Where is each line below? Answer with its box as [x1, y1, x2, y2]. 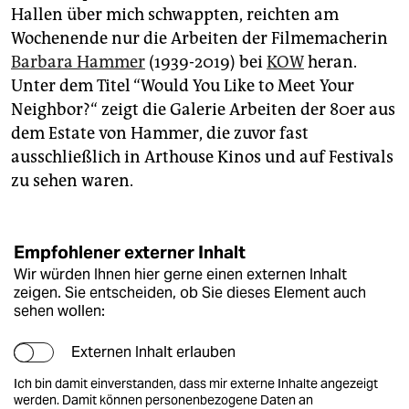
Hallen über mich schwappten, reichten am [11, 4, 339, 25]
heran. [304, 51, 357, 72]
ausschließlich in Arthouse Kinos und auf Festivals [11, 146, 393, 167]
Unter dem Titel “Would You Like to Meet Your [11, 75, 354, 96]
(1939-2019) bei [145, 51, 267, 72]
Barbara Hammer [11, 51, 145, 72]
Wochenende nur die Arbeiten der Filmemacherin [11, 27, 388, 48]
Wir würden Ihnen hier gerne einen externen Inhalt [14, 265, 347, 283]
